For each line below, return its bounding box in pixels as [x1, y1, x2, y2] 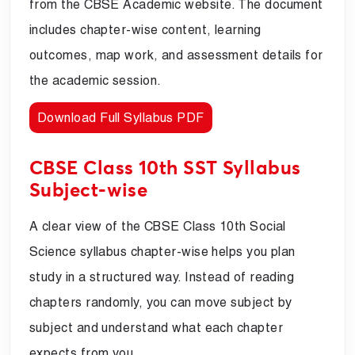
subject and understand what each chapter [29, 319, 284, 335]
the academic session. [29, 72, 162, 88]
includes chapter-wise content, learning [29, 21, 261, 37]
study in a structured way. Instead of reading [29, 269, 295, 284]
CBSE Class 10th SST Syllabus [29, 158, 301, 178]
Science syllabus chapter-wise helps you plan [29, 243, 296, 259]
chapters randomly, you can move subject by [29, 294, 292, 310]
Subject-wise [29, 181, 148, 200]
